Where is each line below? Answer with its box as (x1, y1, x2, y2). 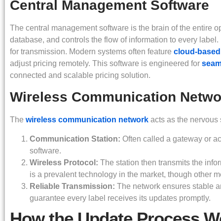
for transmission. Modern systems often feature (10, 47, 174, 56)
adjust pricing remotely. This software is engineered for (10, 59, 202, 68)
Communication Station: (30, 134, 120, 143)
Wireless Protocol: (30, 158, 98, 167)
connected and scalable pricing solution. (10, 71, 150, 79)
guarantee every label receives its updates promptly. (30, 193, 211, 202)
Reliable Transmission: (30, 182, 115, 190)
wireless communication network (26, 115, 148, 124)
